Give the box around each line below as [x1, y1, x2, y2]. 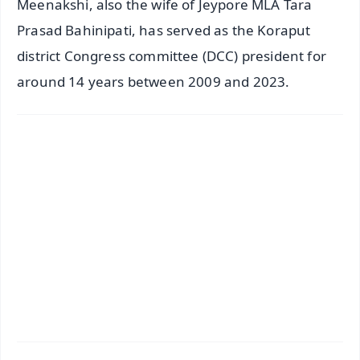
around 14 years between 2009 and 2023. [17, 72, 290, 92]
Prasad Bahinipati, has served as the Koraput [17, 21, 311, 40]
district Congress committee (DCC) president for [17, 47, 326, 66]
